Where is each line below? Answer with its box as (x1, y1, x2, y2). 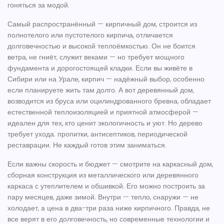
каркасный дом (162, 159, 212, 169)
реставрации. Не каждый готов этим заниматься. (7, 140, 166, 150)
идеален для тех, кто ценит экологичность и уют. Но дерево (7, 118, 202, 128)
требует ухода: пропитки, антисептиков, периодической (7, 129, 187, 139)
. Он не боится (148, 41, 195, 51)
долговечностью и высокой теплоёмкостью (7, 41, 148, 51)
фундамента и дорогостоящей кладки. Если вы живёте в (7, 63, 192, 73)
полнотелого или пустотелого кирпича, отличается (7, 30, 173, 40)
